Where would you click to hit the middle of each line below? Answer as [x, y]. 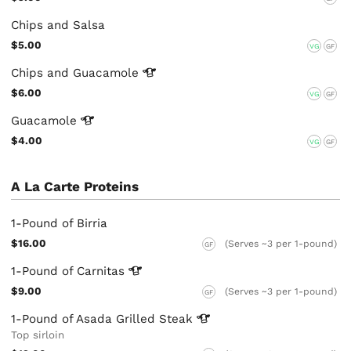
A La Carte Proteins [75, 187]
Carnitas [103, 271]
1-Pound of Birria [60, 223]
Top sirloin [38, 335]
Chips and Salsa [58, 25]
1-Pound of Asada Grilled [85, 319]
